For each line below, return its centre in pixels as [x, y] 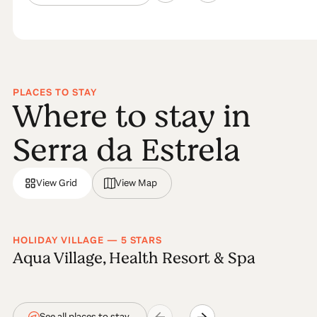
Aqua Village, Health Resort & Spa [134, 258]
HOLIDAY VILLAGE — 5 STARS [87, 240]
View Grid [56, 183]
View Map [136, 183]
